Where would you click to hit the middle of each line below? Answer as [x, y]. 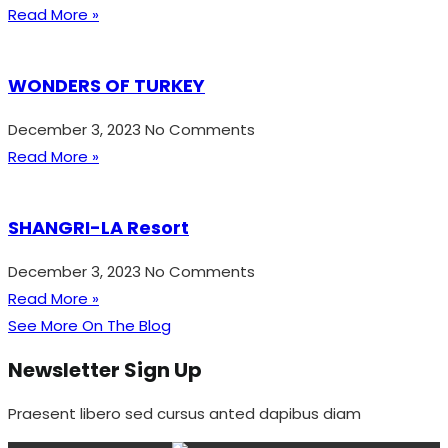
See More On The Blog [89, 325]
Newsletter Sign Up [105, 369]
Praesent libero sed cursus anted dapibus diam [184, 414]
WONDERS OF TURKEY [106, 85]
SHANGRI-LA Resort [98, 227]
